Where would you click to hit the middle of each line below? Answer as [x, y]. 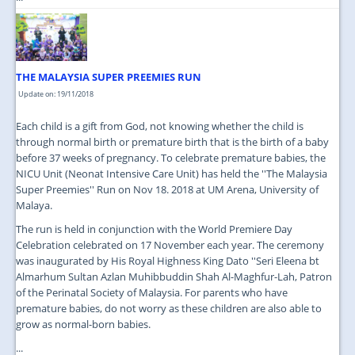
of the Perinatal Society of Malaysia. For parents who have [152, 292]
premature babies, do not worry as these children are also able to [169, 308]
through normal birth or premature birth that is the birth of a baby [172, 141]
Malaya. [34, 205]
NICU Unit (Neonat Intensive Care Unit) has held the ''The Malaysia [172, 173]
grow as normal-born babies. [83, 324]
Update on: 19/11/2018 [56, 94]
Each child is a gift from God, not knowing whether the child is [160, 126]
